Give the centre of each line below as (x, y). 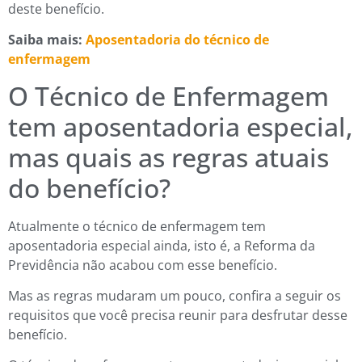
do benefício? (89, 187)
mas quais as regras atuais (168, 157)
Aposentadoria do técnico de (176, 40)
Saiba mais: (45, 40)
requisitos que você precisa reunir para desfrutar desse (178, 315)
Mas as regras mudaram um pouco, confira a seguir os (175, 295)
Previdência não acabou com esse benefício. (143, 265)
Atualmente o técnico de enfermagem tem (137, 226)
